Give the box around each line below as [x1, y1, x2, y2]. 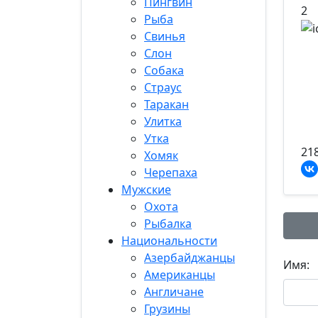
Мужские [121, 182, 171, 197]
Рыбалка [144, 216, 192, 231]
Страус [144, 79, 182, 95]
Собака [144, 62, 184, 78]
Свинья [144, 28, 185, 44]
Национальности [121, 233, 217, 248]
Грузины [144, 301, 190, 317]
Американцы [144, 267, 215, 283]
